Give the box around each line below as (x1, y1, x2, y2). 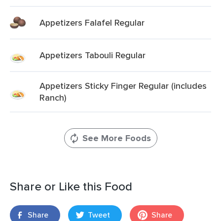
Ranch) (39, 91, 66, 104)
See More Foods (82, 132, 151, 145)
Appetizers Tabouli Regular (39, 49, 146, 61)
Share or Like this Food (10, 178, 132, 195)
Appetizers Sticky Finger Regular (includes (39, 79, 207, 92)
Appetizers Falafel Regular (39, 16, 145, 29)
